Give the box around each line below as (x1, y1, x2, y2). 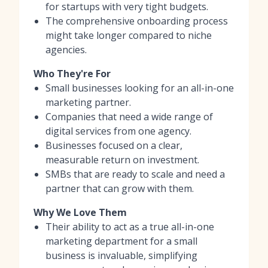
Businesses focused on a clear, (45, 138, 182, 152)
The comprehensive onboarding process (45, 14, 228, 28)
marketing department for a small (45, 234, 197, 248)
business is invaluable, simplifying (45, 248, 197, 262)
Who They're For (33, 66, 111, 80)
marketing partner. (45, 95, 131, 109)
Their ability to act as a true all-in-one (45, 220, 214, 233)
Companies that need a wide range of (45, 109, 213, 123)
